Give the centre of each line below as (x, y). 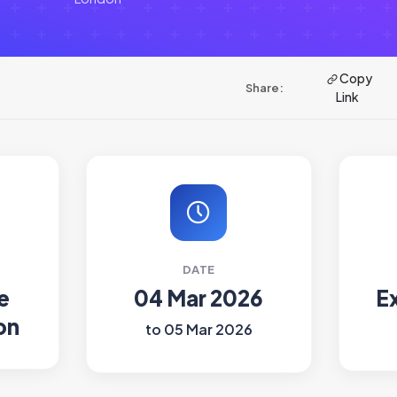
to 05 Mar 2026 (198, 329)
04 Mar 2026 (198, 298)
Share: (264, 88)
